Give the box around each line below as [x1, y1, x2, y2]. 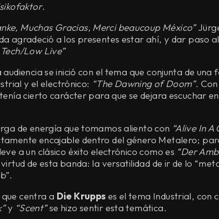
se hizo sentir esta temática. [47, 201, 167, 214]
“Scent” [15, 201, 47, 214]
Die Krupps [56, 190, 106, 202]
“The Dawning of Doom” [91, 77, 196, 89]
